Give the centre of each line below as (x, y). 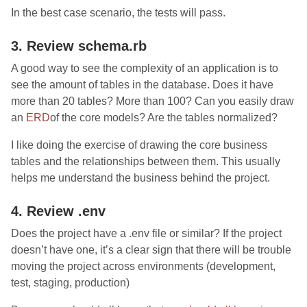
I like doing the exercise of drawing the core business (139, 145)
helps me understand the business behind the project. (140, 178)
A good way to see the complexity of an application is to (145, 68)
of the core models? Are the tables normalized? (164, 118)
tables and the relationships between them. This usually (146, 161)
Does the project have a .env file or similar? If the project (146, 233)
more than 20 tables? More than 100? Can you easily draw (152, 101)
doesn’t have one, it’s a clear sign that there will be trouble (151, 250)
